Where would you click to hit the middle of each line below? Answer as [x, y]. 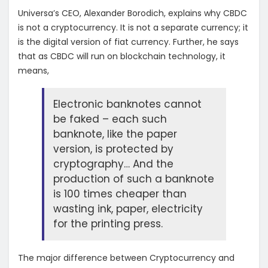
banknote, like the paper [115, 134]
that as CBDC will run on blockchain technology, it [122, 57]
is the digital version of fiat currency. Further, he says [128, 42]
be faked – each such [110, 119]
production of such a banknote [134, 179]
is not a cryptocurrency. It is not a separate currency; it [133, 28]
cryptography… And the [113, 164]
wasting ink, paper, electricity [128, 209]
